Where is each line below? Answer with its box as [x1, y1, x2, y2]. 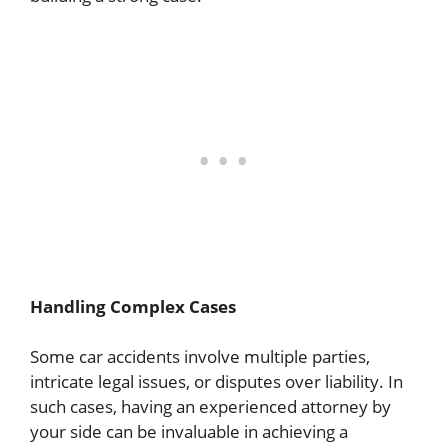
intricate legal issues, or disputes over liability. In [30, 370, 403, 394]
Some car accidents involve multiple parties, [30, 345, 370, 369]
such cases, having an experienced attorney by [30, 395, 391, 419]
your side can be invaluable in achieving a [30, 420, 348, 444]
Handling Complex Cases [30, 294, 236, 318]
